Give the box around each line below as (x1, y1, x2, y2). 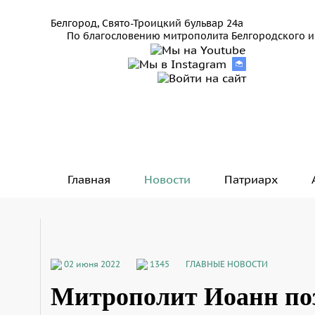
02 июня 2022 (64, 258, 120, 269)
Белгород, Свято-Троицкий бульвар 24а (51, 17, 243, 30)
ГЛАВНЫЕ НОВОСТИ (186, 258, 268, 269)
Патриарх (224, 172, 278, 187)
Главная (67, 172, 110, 187)
